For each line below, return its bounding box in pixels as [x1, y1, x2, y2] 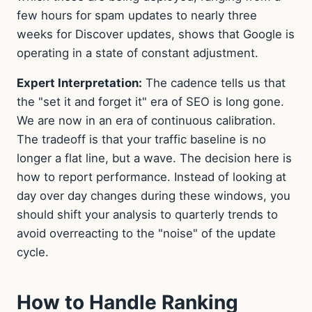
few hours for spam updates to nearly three [17, 8, 257, 22]
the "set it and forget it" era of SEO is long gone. [17, 95, 284, 109]
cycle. [17, 245, 49, 260]
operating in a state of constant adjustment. [17, 45, 258, 60]
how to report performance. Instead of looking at [17, 170, 286, 185]
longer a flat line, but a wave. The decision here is [17, 151, 292, 166]
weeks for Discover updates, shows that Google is [17, 26, 295, 41]
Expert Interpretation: [17, 76, 142, 91]
